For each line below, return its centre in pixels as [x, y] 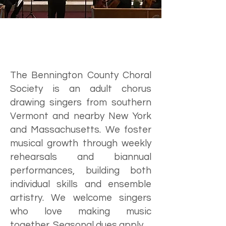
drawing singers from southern [81, 102]
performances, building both [81, 171]
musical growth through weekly [81, 143]
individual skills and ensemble [81, 184]
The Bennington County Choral [81, 75]
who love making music [81, 211]
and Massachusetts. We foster [81, 130]
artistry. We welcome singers [81, 198]
